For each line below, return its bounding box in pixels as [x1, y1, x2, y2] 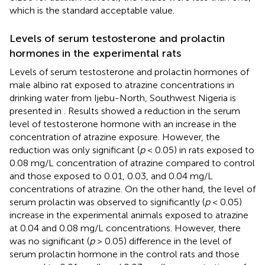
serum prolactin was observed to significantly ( [9, 196, 205, 208]
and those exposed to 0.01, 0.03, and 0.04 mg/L [9, 170, 213, 182]
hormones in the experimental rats [9, 46, 181, 60]
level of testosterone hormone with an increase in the [9, 118, 237, 130]
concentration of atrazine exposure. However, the [9, 131, 220, 143]
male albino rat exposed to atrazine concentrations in [9, 79, 234, 91]
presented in [9, 105, 64, 117]
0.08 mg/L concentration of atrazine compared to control [9, 157, 255, 169]
